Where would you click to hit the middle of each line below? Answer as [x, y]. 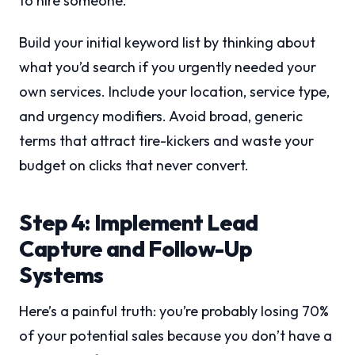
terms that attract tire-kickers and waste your [166, 141]
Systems [62, 275]
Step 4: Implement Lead [139, 223]
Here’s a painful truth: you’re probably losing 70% [174, 311]
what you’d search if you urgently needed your [168, 67]
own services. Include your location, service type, [174, 92]
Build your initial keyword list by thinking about [167, 43]
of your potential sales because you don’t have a [176, 336]
